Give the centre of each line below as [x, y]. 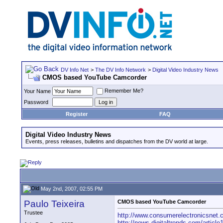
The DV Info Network [120, 70]
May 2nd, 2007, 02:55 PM [71, 188]
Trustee [33, 213]
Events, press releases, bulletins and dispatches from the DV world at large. [117, 141]
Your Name [37, 91]
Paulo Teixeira [54, 204]
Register [77, 114]
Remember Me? [124, 91]
